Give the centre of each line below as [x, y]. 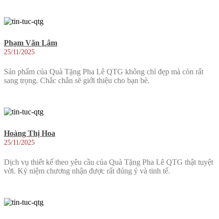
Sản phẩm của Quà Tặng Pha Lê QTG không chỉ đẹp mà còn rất [104, 71]
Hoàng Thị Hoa [30, 133]
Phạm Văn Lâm [31, 43]
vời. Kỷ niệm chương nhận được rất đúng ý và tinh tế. [87, 171]
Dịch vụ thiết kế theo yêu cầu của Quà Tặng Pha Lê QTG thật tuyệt [109, 162]
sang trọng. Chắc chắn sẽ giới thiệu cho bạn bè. [77, 80]
